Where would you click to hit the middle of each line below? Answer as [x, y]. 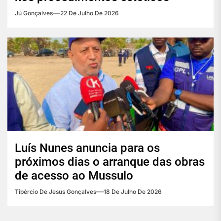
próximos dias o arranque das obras [110, 162]
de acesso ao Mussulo [74, 176]
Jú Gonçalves [34, 13]
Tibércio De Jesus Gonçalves [55, 192]
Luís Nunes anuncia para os [87, 148]
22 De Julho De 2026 [90, 13]
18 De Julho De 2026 [133, 192]
